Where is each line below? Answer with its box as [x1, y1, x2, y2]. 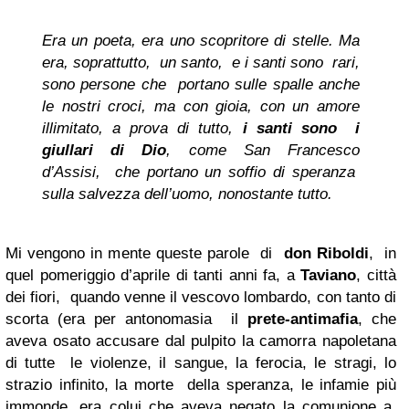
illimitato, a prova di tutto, [42, 120, 243, 137]
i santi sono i [242, 120, 361, 137]
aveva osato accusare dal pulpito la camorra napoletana [5, 332, 396, 350]
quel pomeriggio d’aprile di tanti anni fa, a [5, 267, 301, 284]
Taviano [300, 267, 357, 284]
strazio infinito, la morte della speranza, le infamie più [5, 376, 396, 393]
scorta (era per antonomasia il [5, 310, 247, 328]
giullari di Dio [42, 142, 167, 159]
